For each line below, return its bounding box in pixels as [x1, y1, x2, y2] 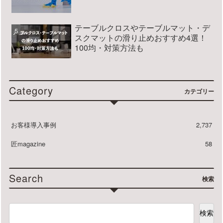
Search [9, 170, 44, 185]
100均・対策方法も [74, 42, 144, 54]
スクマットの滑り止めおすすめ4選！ [74, 32, 207, 44]
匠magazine [11, 139, 46, 149]
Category [9, 83, 54, 98]
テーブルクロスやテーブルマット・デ [74, 22, 210, 34]
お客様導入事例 [11, 120, 57, 130]
